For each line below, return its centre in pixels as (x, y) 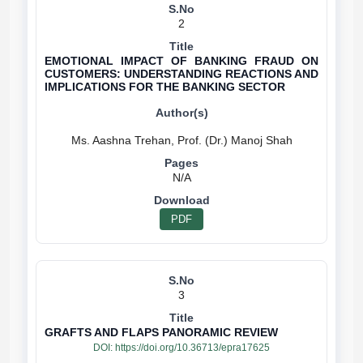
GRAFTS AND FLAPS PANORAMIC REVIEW (161, 332)
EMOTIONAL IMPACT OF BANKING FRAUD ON (181, 61)
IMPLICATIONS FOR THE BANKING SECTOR (165, 87)
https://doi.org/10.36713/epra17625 (192, 348)
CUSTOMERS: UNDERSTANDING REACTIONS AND (181, 74)
